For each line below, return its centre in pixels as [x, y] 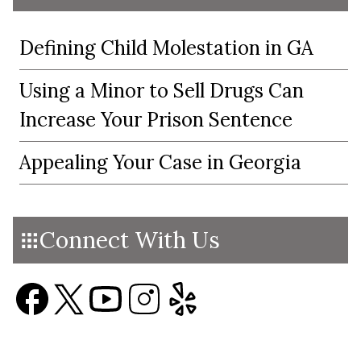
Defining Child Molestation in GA [166, 48]
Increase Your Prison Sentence [156, 120]
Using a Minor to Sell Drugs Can [162, 91]
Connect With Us [130, 240]
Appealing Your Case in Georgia [160, 162]
